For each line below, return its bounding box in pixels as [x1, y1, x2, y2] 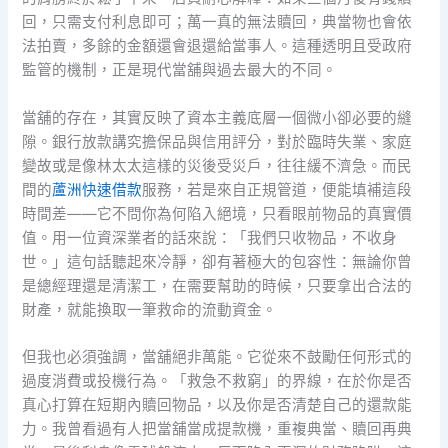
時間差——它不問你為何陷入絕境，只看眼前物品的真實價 [22, 204, 413, 223]
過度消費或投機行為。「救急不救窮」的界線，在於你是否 [22, 371, 413, 390]
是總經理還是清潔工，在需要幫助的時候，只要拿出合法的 [22, 276, 413, 295]
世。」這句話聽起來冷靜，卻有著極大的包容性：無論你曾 [22, 252, 413, 271]
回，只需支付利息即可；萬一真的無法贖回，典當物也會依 [22, 13, 413, 32]
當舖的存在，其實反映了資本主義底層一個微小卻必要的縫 [22, 108, 413, 127]
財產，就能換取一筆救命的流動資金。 [22, 300, 278, 319]
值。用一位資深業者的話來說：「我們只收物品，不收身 [22, 228, 398, 247]
